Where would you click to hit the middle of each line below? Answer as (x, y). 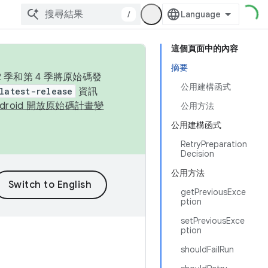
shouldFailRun (207, 249)
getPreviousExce (213, 192)
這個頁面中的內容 (205, 48)
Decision (197, 154)
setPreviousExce (213, 221)
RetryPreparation (214, 144)
